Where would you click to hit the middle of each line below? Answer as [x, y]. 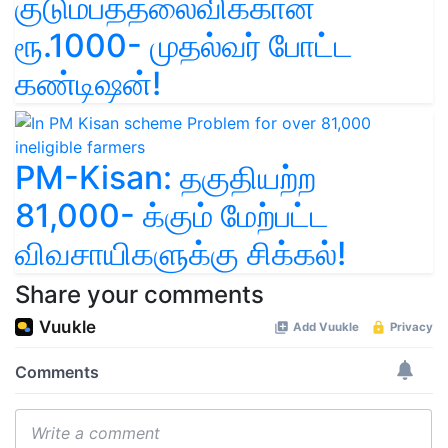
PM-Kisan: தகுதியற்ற [165, 177]
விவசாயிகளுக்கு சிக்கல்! [180, 253]
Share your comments [139, 294]
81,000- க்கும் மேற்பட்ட [172, 215]
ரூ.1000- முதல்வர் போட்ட [184, 45]
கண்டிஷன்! [88, 83]
